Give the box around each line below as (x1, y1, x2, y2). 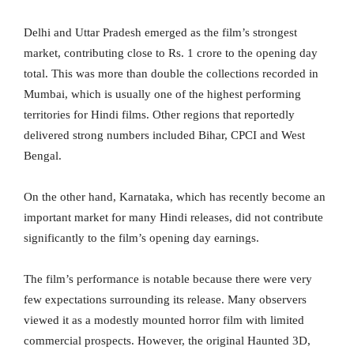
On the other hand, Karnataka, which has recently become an (24, 190, 326, 204)
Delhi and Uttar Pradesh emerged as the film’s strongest (24, 26, 297, 40)
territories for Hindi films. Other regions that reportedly (24, 108, 295, 122)
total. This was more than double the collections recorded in (24, 67, 318, 81)
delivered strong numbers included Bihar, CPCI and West (24, 129, 305, 142)
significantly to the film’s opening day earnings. (24, 232, 259, 245)
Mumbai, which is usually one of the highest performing (24, 88, 301, 101)
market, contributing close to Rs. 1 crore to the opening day (24, 47, 318, 60)
